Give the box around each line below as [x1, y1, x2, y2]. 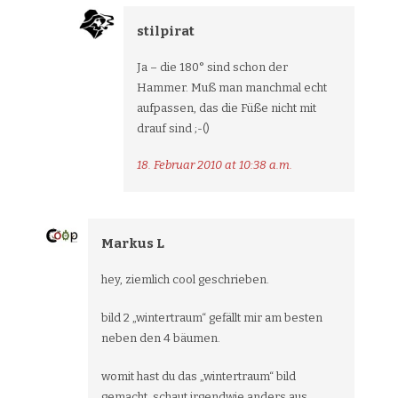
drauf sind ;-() [137, 122, 210, 135]
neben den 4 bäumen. [101, 331, 220, 345]
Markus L [101, 235, 164, 251]
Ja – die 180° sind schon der [137, 60, 288, 74]
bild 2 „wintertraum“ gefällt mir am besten [101, 311, 322, 324]
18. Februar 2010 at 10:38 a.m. [137, 158, 292, 171]
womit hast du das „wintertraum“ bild [101, 370, 296, 383]
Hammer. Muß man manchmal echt [137, 81, 327, 94]
